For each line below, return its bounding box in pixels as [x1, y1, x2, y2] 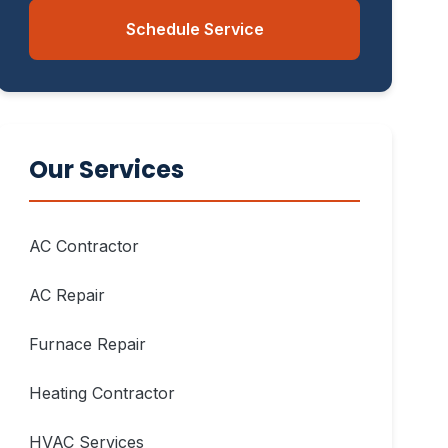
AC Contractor [29, 236, 140, 256]
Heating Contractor [29, 383, 176, 403]
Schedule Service [125, 19, 264, 39]
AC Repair [29, 285, 106, 305]
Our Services [29, 153, 185, 186]
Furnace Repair [29, 334, 147, 354]
